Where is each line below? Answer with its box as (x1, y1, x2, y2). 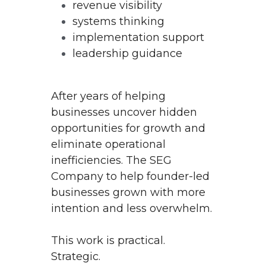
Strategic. (51, 249, 100, 263)
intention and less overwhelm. (51, 201, 212, 215)
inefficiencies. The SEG (51, 153, 172, 167)
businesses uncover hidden (51, 105, 197, 119)
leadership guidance (72, 46, 182, 60)
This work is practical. (51, 233, 165, 247)
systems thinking (72, 14, 164, 28)
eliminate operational (51, 137, 166, 151)
